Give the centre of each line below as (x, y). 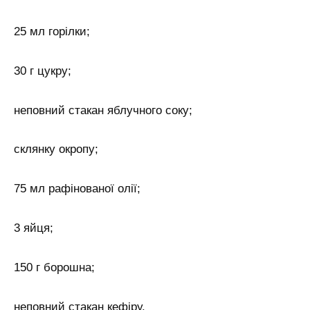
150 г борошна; (54, 268)
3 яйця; (34, 228)
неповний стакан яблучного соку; (103, 110)
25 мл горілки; (52, 31)
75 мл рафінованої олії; (77, 189)
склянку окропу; (56, 149)
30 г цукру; (43, 71)
